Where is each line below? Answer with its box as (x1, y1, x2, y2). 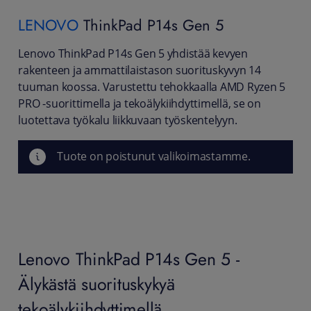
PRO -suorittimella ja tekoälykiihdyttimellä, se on (18, 96, 261, 112)
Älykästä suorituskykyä (18, 271, 175, 297)
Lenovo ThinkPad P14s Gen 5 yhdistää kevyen (18, 47, 248, 62)
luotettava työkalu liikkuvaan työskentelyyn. (18, 113, 237, 128)
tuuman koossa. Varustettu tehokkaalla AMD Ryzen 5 (18, 80, 286, 95)
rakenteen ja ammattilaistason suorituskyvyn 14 (18, 63, 261, 78)
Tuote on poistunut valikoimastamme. (57, 149, 251, 165)
